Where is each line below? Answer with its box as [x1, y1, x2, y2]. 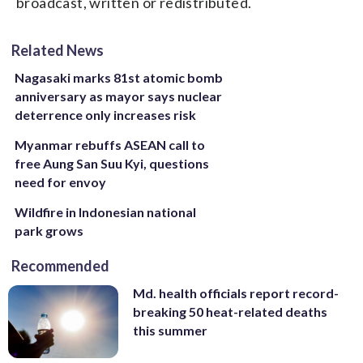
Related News [11, 41, 104, 59]
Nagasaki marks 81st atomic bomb [15, 69, 223, 85]
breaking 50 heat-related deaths [133, 303, 327, 319]
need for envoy [15, 173, 106, 190]
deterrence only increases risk [15, 106, 196, 122]
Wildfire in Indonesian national [15, 203, 196, 220]
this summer [133, 322, 207, 338]
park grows [15, 222, 83, 238]
